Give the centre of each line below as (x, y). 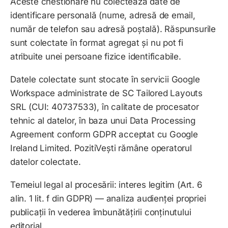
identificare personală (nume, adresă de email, (103, 16)
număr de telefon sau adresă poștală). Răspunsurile (113, 29)
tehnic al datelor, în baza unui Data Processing (103, 121)
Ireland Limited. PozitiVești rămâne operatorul (101, 148)
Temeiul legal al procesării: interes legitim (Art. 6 (106, 185)
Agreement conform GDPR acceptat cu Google (104, 135)
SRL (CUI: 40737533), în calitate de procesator (105, 107)
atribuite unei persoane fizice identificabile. (96, 57)
